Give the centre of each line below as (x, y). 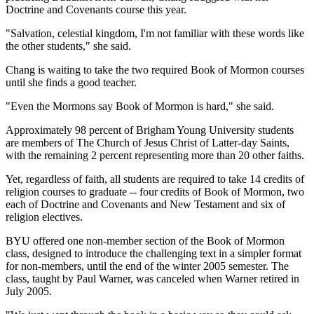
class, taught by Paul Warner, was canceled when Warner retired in (152, 278)
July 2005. (29, 291)
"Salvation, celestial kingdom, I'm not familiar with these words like (155, 33)
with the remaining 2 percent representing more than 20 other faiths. (155, 155)
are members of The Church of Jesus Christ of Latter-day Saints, (148, 142)
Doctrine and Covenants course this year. (96, 9)
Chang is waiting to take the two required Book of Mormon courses (155, 69)
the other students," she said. (68, 46)
